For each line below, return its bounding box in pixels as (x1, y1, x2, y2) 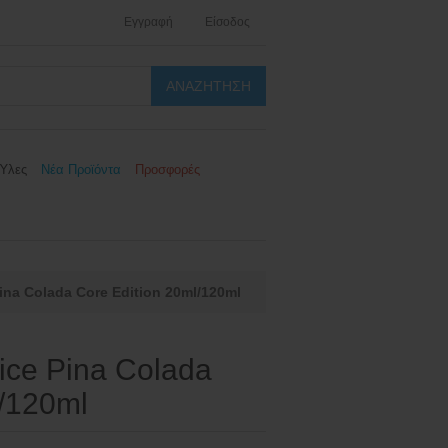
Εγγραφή (124, 15, 173, 29)
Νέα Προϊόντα (41, 162, 121, 177)
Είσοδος (205, 15, 250, 29)
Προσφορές (135, 162, 200, 177)
